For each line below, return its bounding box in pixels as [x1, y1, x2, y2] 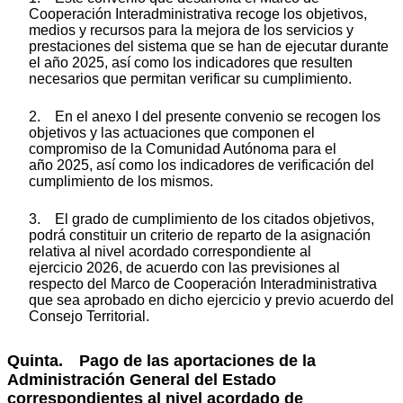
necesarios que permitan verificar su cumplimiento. [29, 70, 352, 86]
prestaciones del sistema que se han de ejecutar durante [29, 38, 389, 54]
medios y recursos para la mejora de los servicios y [29, 22, 354, 38]
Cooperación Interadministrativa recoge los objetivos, [29, 5, 367, 22]
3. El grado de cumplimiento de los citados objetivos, [29, 210, 374, 227]
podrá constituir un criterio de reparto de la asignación [29, 227, 371, 243]
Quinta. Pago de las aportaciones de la [7, 351, 316, 370]
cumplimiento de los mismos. [29, 173, 213, 189]
